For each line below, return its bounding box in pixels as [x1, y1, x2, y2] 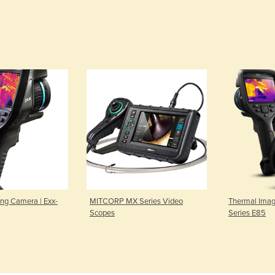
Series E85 [228, 207, 266, 218]
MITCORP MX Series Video [90, 196, 183, 206]
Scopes [90, 207, 115, 218]
